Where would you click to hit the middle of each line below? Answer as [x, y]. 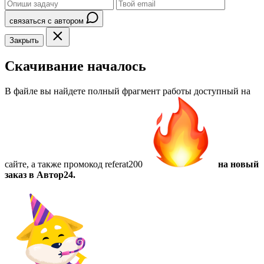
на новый [238, 164]
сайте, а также [34, 164]
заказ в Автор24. [40, 174]
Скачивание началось [75, 66]
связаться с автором [48, 21]
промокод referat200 [103, 164]
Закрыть [24, 41]
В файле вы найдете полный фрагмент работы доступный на [128, 91]
